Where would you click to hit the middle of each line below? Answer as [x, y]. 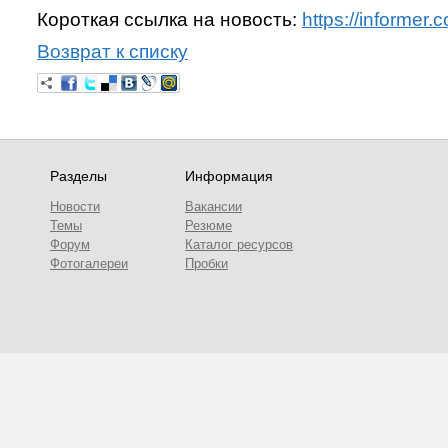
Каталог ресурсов [239, 244]
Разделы [78, 176]
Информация [229, 176]
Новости [75, 206]
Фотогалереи [89, 263]
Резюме [208, 225]
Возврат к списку [112, 51]
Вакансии [213, 206]
